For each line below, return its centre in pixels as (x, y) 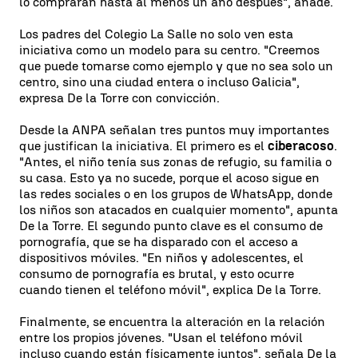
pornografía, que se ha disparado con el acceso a (159, 241)
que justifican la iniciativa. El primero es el (143, 145)
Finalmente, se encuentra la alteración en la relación (172, 321)
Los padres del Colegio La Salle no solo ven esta (156, 34)
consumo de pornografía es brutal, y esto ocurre (157, 273)
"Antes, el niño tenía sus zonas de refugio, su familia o (175, 161)
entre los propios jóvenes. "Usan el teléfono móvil (161, 337)
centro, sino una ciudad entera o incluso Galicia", (159, 82)
